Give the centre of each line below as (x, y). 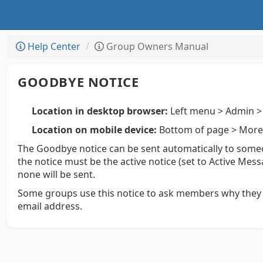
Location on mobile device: (94, 130)
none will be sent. (56, 174)
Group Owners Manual (156, 46)
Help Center (53, 46)
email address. (50, 206)
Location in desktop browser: (100, 111)
